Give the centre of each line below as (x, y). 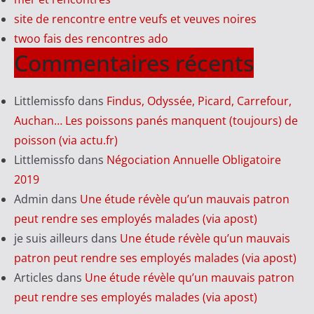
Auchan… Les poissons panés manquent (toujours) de (156, 121)
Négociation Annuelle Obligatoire (193, 160)
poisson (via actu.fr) (66, 141)
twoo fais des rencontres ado (91, 39)
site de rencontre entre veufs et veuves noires (135, 19)
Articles (33, 278)
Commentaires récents (134, 63)
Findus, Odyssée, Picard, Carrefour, (199, 101)
